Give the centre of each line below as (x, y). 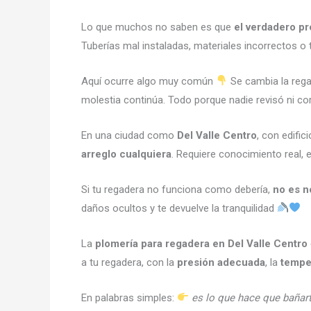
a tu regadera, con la (129, 262)
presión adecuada (221, 262)
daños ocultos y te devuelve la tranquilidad (179, 208)
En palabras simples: (129, 297)
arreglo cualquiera (126, 154)
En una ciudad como (129, 135)
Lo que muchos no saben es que (158, 27)
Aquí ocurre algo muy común (149, 81)
